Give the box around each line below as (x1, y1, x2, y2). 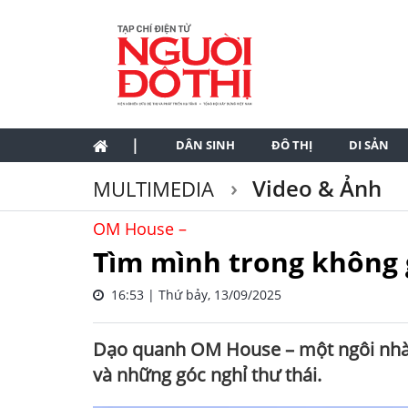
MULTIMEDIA (93, 175, 219, 202)
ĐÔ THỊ (271, 137, 312, 153)
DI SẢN (349, 137, 389, 153)
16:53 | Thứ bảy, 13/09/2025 (104, 286, 281, 303)
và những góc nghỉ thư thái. (93, 362, 321, 387)
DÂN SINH (176, 137, 235, 153)
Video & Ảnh (247, 173, 382, 203)
